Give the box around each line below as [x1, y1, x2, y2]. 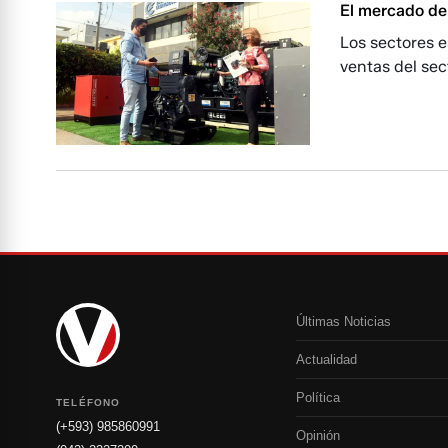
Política [296, 390, 340, 406]
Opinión [296, 428, 340, 444]
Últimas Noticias [296, 314, 391, 330]
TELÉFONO [56, 397, 121, 409]
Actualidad [296, 352, 357, 368]
